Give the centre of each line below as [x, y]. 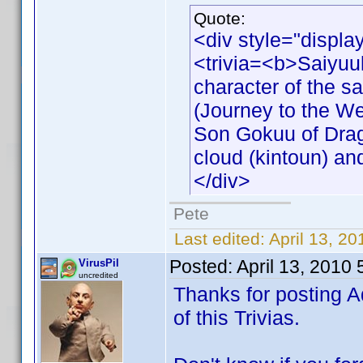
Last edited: [219, 239]
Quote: [220, 18]
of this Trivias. [237, 318]
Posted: [203, 267]
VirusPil [99, 263]
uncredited [98, 275]
